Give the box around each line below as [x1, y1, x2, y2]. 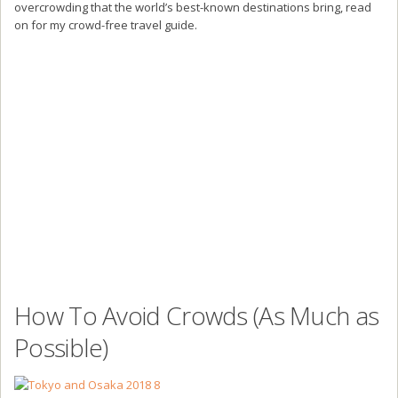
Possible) [14, 330, 108, 364]
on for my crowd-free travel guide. [14, 16, 197, 33]
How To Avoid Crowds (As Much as [14, 298, 379, 332]
